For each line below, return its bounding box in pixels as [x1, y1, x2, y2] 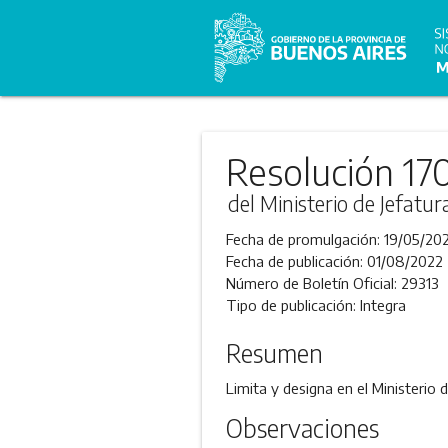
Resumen [225, 338, 323, 368]
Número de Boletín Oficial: [225, 274, 401, 292]
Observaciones [225, 413, 379, 444]
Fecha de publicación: [225, 252, 367, 270]
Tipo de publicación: [225, 296, 360, 314]
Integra [359, 296, 406, 314]
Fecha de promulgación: [225, 230, 384, 248]
